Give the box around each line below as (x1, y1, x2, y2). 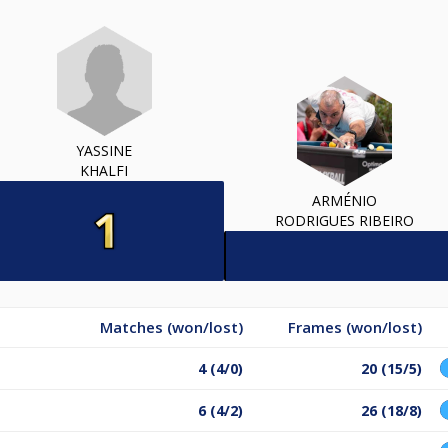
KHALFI (80, 160, 128, 180)
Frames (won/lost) (288, 316, 422, 337)
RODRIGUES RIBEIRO (274, 210, 414, 230)
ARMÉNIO (311, 190, 377, 210)
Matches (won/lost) (100, 316, 243, 337)
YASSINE (76, 140, 132, 160)
